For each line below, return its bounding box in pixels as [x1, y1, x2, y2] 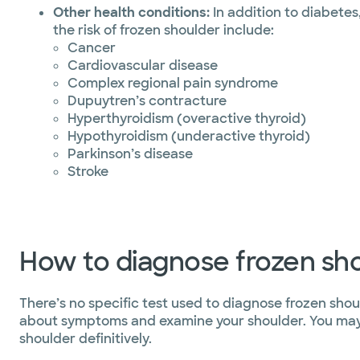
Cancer [67, 39, 116, 56]
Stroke [67, 163, 108, 180]
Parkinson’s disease [67, 145, 193, 162]
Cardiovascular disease [67, 57, 218, 74]
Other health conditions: [53, 4, 210, 21]
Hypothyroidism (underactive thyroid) [67, 128, 310, 145]
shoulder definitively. [19, 330, 152, 347]
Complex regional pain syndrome [67, 75, 278, 92]
